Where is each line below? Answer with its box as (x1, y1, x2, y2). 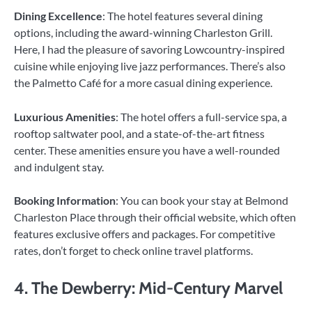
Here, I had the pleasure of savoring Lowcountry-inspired (14, 42, 285, 56)
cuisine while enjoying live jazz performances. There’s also (14, 59, 286, 73)
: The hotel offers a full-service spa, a (116, 109, 287, 123)
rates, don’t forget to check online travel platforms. (14, 243, 253, 257)
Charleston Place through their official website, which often (14, 210, 296, 224)
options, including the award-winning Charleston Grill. (14, 26, 272, 40)
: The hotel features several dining (102, 9, 263, 23)
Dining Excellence (14, 9, 102, 23)
